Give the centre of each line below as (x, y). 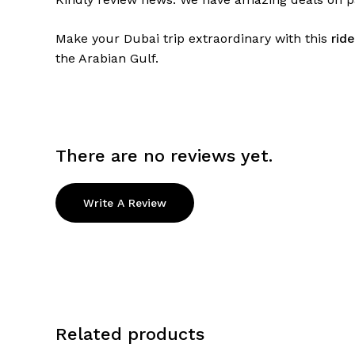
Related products (130, 334)
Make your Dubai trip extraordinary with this (193, 39)
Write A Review (125, 202)
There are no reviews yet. (164, 155)
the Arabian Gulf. (107, 59)
